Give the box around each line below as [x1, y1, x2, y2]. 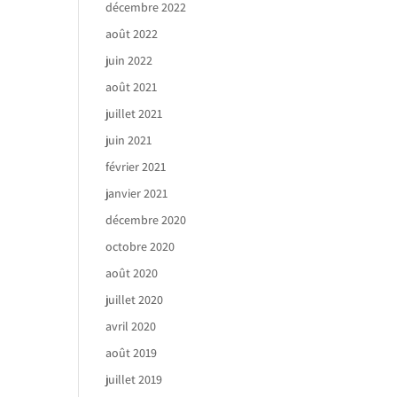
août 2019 [105, 345, 158, 361]
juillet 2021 [105, 105, 163, 121]
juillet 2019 [105, 371, 163, 387]
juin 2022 [105, 52, 153, 68]
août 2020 [105, 265, 159, 281]
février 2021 [105, 159, 167, 175]
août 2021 [105, 79, 158, 95]
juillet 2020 [105, 292, 164, 307]
